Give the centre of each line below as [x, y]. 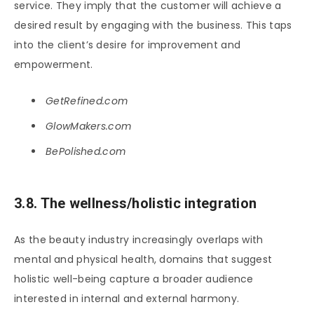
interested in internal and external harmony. [127, 298]
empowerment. [54, 65]
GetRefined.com [87, 101]
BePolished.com [86, 152]
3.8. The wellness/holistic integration [136, 204]
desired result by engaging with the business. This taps [153, 26]
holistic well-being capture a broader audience [134, 279]
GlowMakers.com [89, 127]
